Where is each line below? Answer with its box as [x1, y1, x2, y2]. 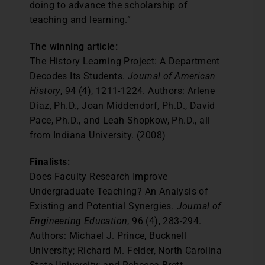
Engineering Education [30, 215, 128, 227]
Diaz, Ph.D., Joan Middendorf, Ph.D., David [30, 100, 215, 111]
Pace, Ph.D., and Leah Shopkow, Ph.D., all [30, 115, 211, 126]
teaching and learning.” [30, 14, 131, 25]
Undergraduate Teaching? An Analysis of [30, 186, 209, 197]
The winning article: [30, 41, 118, 52]
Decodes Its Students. [30, 70, 128, 82]
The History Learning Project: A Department [30, 56, 220, 67]
